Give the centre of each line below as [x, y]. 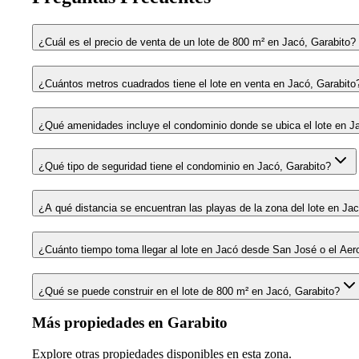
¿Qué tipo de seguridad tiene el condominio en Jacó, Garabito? [185, 167]
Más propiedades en [100, 323]
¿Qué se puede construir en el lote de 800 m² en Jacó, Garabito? [189, 291]
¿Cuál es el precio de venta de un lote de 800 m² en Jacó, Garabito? [197, 42]
